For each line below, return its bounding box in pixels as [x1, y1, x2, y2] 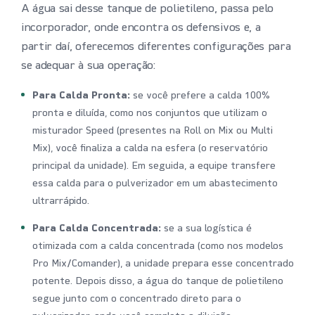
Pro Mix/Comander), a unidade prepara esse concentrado [32, 259, 294, 270]
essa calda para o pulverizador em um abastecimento [32, 179, 278, 190]
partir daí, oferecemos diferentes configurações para [21, 41, 291, 53]
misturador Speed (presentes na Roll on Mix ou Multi [32, 126, 273, 137]
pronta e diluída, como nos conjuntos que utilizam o [32, 108, 267, 120]
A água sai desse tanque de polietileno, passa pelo [21, 4, 274, 15]
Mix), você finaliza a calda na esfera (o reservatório [32, 143, 268, 155]
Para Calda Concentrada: [32, 224, 161, 235]
